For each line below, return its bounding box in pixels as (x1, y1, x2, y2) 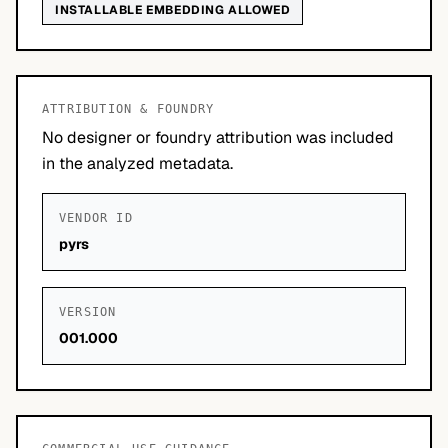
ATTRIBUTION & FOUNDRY (42, 102, 215, 116)
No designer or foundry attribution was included (42, 127, 394, 148)
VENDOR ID (59, 211, 133, 225)
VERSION (59, 305, 117, 319)
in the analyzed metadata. (42, 153, 233, 174)
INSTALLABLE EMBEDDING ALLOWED (55, 2, 291, 18)
